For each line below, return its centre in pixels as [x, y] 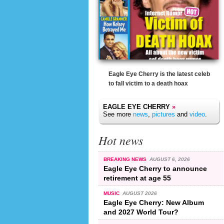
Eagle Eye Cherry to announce [155, 168]
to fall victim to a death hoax [148, 83]
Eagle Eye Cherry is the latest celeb [159, 74]
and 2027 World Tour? [141, 212]
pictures [163, 114]
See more [118, 114]
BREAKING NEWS [126, 159]
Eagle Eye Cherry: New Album [154, 202]
